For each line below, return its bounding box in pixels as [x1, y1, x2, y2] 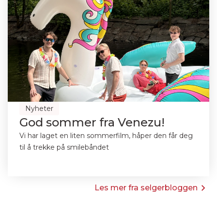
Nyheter [25, 104, 53, 113]
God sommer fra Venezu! [19, 115, 165, 129]
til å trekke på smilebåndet [19, 143, 109, 152]
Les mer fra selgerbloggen [94, 183, 198, 192]
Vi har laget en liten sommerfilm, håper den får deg [19, 131, 193, 140]
